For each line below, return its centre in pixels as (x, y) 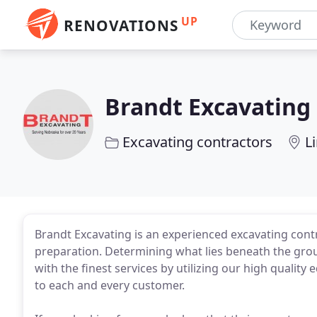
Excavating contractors (197, 142)
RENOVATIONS (121, 25)
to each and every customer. (110, 285)
